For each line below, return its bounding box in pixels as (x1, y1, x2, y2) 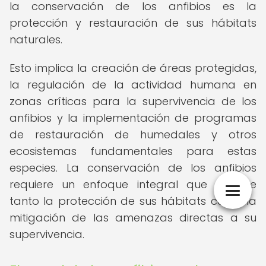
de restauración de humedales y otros (9, 127, 256, 142)
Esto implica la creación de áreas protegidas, (9, 61, 256, 75)
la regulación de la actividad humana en (9, 77, 256, 92)
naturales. (9, 32, 62, 47)
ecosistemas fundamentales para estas (9, 144, 256, 159)
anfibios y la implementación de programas (9, 110, 256, 125)
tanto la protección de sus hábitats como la (9, 194, 256, 208)
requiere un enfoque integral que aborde (9, 177, 256, 192)
